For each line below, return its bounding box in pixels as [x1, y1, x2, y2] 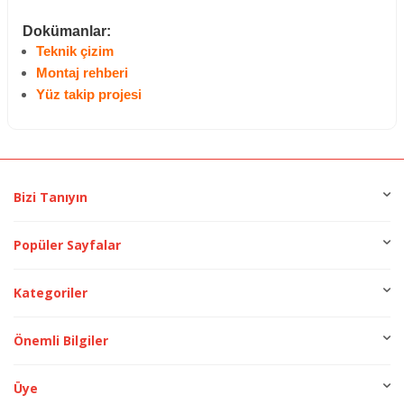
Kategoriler [14, 284, 87, 302]
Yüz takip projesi [36, 87, 142, 103]
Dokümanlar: [23, 23, 111, 40]
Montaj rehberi [36, 66, 128, 81]
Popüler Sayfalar [14, 236, 121, 254]
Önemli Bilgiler [14, 332, 108, 350]
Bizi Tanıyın [14, 188, 87, 207]
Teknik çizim [36, 44, 114, 60]
